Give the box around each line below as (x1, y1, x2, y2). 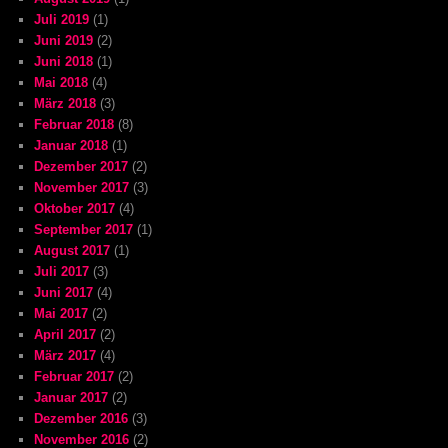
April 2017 (34, 326, 97, 342)
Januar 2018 (34, 137, 109, 153)
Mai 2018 (34, 74, 89, 90)
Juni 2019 (34, 32, 94, 48)
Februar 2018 (34, 116, 115, 132)
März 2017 (34, 347, 97, 363)
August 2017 (34, 242, 111, 258)
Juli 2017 (34, 263, 90, 279)
